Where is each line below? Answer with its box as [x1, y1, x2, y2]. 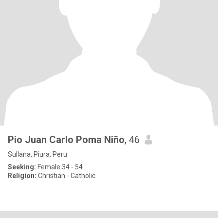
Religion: [8, 172, 36, 180]
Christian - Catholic [36, 172, 95, 180]
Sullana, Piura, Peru [8, 150, 67, 158]
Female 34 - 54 [36, 163, 83, 171]
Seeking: [8, 163, 36, 171]
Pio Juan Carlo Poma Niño [8, 134, 125, 145]
